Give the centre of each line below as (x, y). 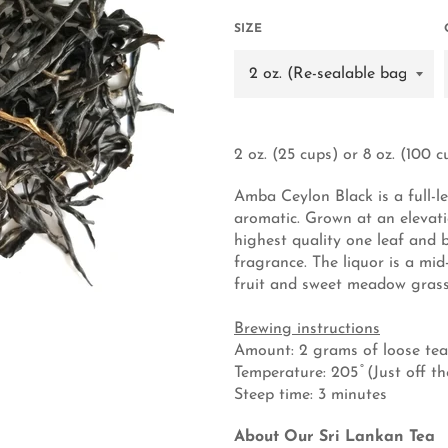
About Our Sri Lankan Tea (334, 436)
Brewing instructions (307, 328)
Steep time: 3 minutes (310, 394)
